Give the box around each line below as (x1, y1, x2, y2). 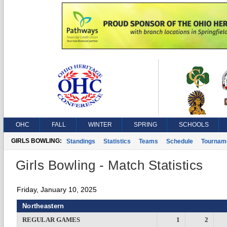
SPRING (134, 121, 157, 128)
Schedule (166, 138, 193, 145)
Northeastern (22, 202, 64, 210)
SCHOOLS (179, 121, 209, 128)
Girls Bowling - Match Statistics (16, 158, 203, 173)
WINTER (88, 121, 112, 128)
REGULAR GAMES (22, 216, 80, 223)
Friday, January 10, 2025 (17, 185, 97, 194)
